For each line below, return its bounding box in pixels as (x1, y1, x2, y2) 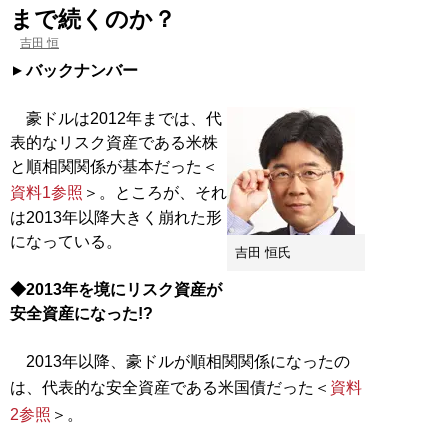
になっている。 (10, 232, 122, 250)
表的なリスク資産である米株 (10, 133, 218, 151)
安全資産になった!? (10, 304, 153, 322)
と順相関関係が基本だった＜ (10, 157, 218, 175)
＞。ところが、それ (83, 183, 227, 201)
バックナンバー (26, 61, 138, 79)
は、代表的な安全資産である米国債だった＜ (10, 378, 330, 396)
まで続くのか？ (10, 5, 176, 32)
